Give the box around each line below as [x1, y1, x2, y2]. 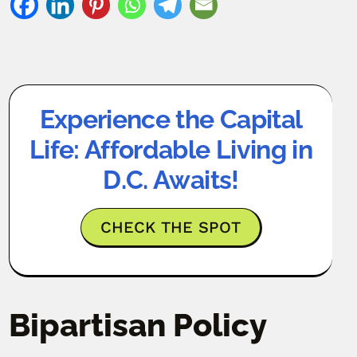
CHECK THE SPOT [100, 217, 241, 237]
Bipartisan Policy [9, 305, 267, 343]
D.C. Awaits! [103, 164, 239, 194]
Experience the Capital [39, 104, 303, 134]
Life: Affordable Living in [29, 134, 313, 164]
